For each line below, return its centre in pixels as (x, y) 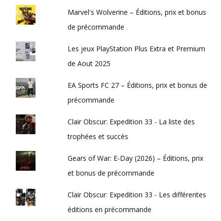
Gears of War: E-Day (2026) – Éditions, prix (136, 158)
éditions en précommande (110, 210)
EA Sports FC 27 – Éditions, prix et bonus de (138, 85)
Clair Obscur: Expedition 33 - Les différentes (137, 195)
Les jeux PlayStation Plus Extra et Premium (137, 49)
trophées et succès (98, 137)
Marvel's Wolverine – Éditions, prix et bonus (137, 12)
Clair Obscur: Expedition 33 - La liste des (131, 122)
